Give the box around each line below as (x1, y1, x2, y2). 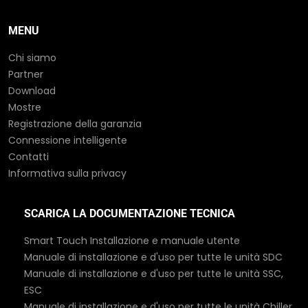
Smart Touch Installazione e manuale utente (24, 234, 240, 248)
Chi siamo (8, 51, 56, 65)
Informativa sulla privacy (8, 166, 126, 181)
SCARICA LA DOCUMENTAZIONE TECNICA (24, 207, 235, 221)
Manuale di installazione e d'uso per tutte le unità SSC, (24, 267, 283, 281)
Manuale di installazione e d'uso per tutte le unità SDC (24, 250, 283, 265)
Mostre (8, 100, 41, 115)
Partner (8, 67, 43, 82)
